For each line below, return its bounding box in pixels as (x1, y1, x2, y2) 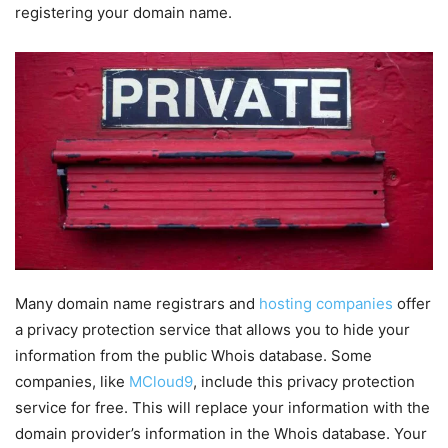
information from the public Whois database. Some (15, 346, 372, 366)
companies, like (15, 372, 129, 392)
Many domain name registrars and (15, 294, 259, 314)
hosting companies (259, 294, 393, 314)
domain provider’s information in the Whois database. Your (15, 424, 427, 444)
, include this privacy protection (193, 372, 415, 392)
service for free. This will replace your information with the (15, 398, 430, 418)
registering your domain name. (15, 2, 232, 22)
